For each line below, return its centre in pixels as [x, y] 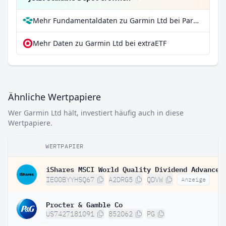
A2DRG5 [121, 180]
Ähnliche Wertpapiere [54, 97]
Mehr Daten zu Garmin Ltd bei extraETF [100, 43]
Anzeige [193, 179]
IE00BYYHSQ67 [70, 180]
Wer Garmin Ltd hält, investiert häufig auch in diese [96, 113]
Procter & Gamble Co [84, 204]
